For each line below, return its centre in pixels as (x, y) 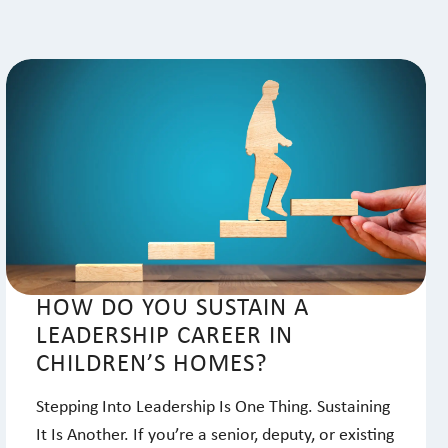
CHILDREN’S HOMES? (152, 365)
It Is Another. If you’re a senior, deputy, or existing (215, 436)
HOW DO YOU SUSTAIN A (172, 309)
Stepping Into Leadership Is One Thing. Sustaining (213, 408)
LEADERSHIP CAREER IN (164, 337)
